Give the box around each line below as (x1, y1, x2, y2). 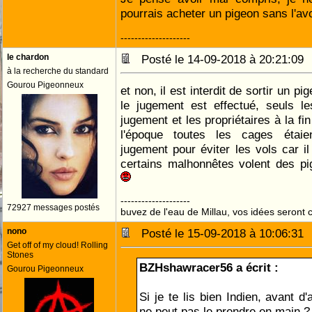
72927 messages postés (7, 203, 100, 212)
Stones (7, 250, 33, 260)
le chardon (7, 52, 49, 62)
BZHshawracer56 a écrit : (139, 260, 279, 274)
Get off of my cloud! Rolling (7, 240, 108, 250)
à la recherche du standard (7, 66, 109, 76)
